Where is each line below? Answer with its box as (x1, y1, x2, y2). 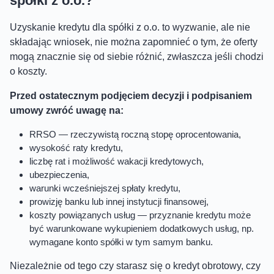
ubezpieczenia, (29, 169, 89, 180)
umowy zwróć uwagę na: (10, 105, 124, 116)
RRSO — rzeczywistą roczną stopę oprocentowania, (29, 128, 241, 139)
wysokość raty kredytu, (29, 142, 123, 153)
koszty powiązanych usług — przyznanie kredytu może (29, 209, 251, 220)
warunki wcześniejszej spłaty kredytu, (29, 182, 180, 193)
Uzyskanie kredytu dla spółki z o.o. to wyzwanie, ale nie (10, 21, 250, 32)
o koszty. (10, 65, 47, 76)
